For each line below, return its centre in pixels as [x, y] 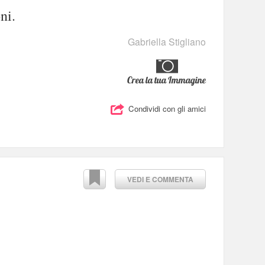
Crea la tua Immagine [167, 80]
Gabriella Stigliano [167, 41]
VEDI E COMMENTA [160, 179]
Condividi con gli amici [167, 109]
